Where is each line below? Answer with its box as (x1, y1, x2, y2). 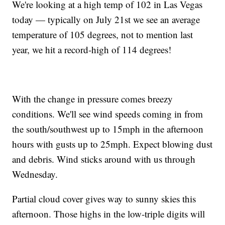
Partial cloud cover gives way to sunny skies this (12, 192, 196, 205)
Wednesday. (12, 168, 58, 181)
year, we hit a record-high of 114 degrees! (12, 43, 172, 56)
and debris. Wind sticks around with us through (12, 153, 196, 166)
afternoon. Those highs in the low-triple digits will (12, 207, 205, 220)
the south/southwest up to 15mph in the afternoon (12, 123, 204, 136)
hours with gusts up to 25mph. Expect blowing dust (12, 138, 213, 151)
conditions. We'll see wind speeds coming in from (12, 107, 203, 121)
